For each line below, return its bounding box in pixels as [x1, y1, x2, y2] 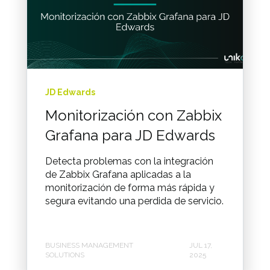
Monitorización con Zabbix [45, 106, 222, 124]
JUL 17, [189, 241, 212, 250]
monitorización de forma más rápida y [45, 181, 215, 193]
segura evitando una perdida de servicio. [45, 195, 224, 207]
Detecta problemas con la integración [45, 155, 213, 167]
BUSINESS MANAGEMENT [45, 241, 133, 250]
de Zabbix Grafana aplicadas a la [45, 168, 191, 180]
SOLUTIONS [45, 251, 84, 260]
